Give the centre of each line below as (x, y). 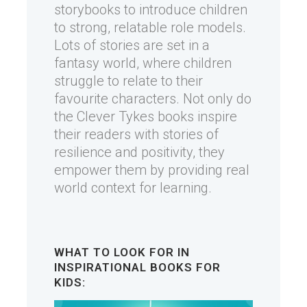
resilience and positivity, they (139, 152)
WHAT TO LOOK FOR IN (122, 252)
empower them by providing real (152, 170)
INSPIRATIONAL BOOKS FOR (137, 267)
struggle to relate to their (128, 81)
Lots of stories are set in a (132, 45)
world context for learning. (133, 188)
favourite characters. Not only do (153, 99)
